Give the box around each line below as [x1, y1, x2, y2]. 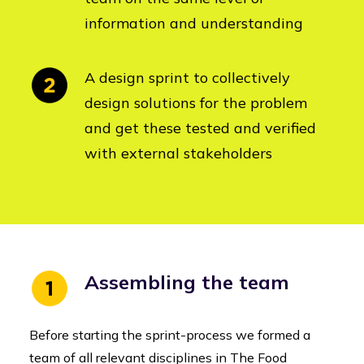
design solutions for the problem [84, 93, 307, 112]
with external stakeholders [84, 144, 272, 162]
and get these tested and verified [84, 119, 316, 137]
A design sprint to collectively [84, 68, 290, 87]
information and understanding [84, 14, 303, 32]
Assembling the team [84, 270, 289, 294]
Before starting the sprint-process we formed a [29, 327, 310, 343]
